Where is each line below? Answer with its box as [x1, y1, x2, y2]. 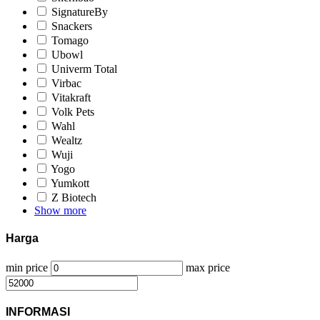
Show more [34, 204, 86, 217]
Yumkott [51, 177, 89, 190]
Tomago [51, 34, 89, 47]
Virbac [51, 77, 81, 90]
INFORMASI [6, 305, 70, 318]
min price [6, 261, 48, 274]
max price [186, 261, 230, 274]
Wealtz [51, 134, 82, 147]
